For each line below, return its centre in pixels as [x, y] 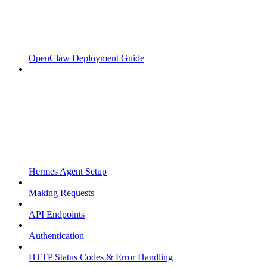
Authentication [56, 236]
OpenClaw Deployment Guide [86, 58]
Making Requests [61, 193]
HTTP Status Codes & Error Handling [101, 257]
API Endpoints [57, 215]
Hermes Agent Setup [68, 172]
